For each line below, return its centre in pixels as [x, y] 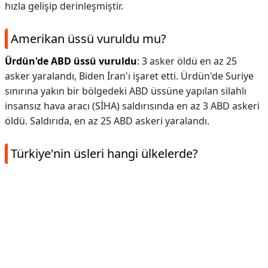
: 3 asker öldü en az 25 [187, 61]
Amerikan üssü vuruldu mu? [89, 39]
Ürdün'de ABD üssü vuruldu [71, 61]
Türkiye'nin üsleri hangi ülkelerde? [104, 153]
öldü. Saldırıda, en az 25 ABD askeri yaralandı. [107, 121]
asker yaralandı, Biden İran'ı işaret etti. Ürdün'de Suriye [129, 76]
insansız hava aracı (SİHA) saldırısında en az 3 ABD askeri [132, 106]
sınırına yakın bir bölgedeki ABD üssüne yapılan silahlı [126, 91]
